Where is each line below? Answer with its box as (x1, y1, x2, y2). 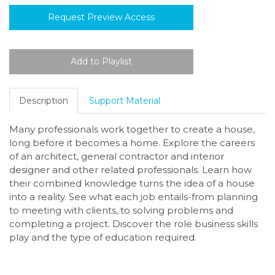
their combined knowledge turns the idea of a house (9, 177, 255, 189)
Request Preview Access (48, 11, 155, 23)
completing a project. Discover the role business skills (9, 217, 258, 230)
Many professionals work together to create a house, (9, 123, 255, 135)
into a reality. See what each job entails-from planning (9, 190, 258, 203)
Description (19, 95, 68, 106)
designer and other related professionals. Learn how (9, 163, 252, 176)
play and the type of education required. (9, 231, 196, 243)
